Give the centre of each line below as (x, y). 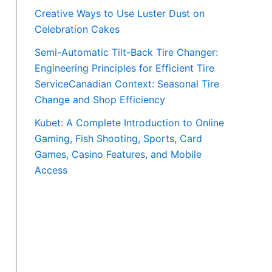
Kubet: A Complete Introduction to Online (129, 123)
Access (51, 170)
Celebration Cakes (77, 29)
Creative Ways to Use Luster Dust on (120, 14)
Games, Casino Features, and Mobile (118, 155)
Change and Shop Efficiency (100, 100)
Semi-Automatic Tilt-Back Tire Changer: (126, 53)
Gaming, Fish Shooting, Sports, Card (118, 139)
